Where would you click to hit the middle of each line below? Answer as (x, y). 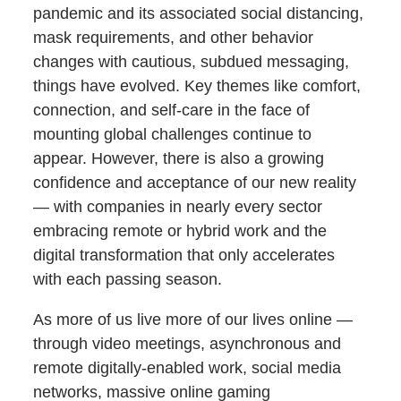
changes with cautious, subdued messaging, (192, 61)
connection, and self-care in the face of (172, 110)
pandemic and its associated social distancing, (199, 13)
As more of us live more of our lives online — (193, 319)
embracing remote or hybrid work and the (180, 230)
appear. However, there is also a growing (179, 158)
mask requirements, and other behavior (174, 37)
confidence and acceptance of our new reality (195, 182)
